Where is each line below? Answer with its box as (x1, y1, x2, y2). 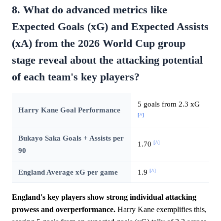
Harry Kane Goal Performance (18, 106, 120, 114)
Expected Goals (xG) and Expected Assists (12, 21, 209, 33)
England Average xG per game (18, 168, 118, 177)
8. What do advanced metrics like (12, 4, 167, 16)
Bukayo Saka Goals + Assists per (18, 134, 124, 143)
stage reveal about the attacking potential (12, 54, 203, 67)
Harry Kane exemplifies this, (115, 205, 207, 214)
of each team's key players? (12, 71, 140, 83)
